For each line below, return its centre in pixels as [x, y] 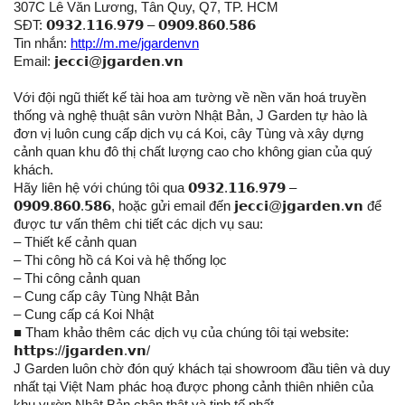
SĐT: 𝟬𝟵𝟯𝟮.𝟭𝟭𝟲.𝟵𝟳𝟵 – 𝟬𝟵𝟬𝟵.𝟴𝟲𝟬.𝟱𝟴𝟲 [135, 25]
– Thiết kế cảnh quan [75, 242]
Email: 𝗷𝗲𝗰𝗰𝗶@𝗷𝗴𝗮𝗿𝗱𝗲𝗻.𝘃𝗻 [99, 61]
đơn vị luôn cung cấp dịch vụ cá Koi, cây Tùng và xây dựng [188, 134]
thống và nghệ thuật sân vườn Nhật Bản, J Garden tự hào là [190, 116]
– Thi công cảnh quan [77, 278]
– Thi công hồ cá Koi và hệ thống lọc [120, 260]
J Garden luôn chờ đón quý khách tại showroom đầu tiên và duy [202, 369]
